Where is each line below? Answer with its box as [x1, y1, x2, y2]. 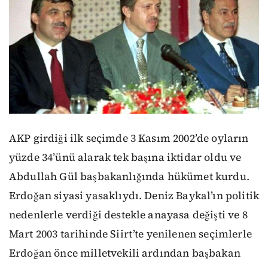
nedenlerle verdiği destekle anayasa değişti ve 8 [9, 207, 248, 222]
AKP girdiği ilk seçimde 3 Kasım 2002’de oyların [9, 130, 249, 145]
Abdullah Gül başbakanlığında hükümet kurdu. [9, 169, 249, 184]
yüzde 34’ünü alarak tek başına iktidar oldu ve [9, 150, 242, 165]
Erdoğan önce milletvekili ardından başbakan [9, 245, 240, 260]
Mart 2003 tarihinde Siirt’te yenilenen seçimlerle [9, 226, 252, 241]
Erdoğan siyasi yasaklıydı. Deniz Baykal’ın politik [9, 188, 260, 203]
